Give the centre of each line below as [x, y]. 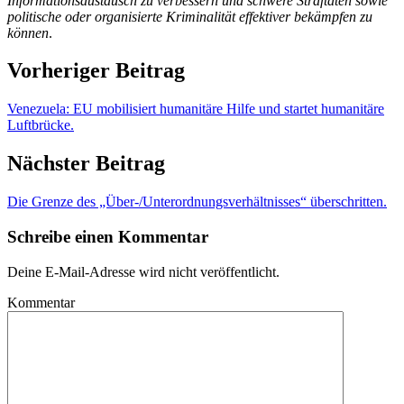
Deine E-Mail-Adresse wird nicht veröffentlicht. [143, 271]
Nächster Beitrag [86, 164]
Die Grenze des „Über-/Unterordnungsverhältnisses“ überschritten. [197, 202]
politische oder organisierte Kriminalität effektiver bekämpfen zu [190, 16]
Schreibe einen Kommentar [108, 236]
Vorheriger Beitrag [96, 71]
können [28, 32]
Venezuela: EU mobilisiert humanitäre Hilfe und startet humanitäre [196, 109]
